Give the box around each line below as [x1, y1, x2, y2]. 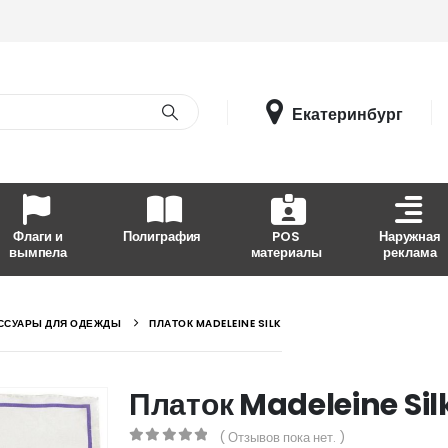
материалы [250, 242, 322, 262]
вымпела [8, 242, 68, 262]
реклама [383, 242, 437, 262]
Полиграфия [122, 226, 202, 246]
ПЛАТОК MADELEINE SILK [149, 315, 282, 331]
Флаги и [13, 226, 63, 246]
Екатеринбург [292, 102, 404, 126]
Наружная [379, 226, 441, 246]
